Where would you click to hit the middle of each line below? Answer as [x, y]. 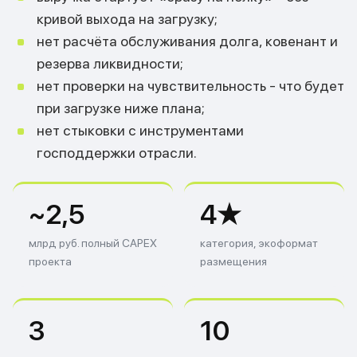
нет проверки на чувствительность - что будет [190, 86]
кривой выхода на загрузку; [127, 19]
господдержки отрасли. [117, 153]
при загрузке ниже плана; [121, 108]
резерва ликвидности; [110, 63]
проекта [50, 261]
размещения [233, 261]
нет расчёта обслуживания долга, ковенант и [187, 41]
